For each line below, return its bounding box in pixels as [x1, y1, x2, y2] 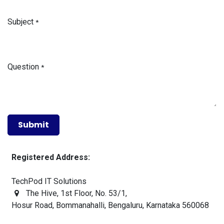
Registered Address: [11, 152, 90, 162]
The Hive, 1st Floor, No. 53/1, [25, 188, 127, 198]
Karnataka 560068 [144, 200, 209, 210]
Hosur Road [11, 200, 52, 210]
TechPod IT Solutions [11, 176, 86, 186]
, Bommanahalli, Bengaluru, [52, 200, 144, 210]
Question [7, 61, 39, 71]
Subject [7, 16, 33, 26]
